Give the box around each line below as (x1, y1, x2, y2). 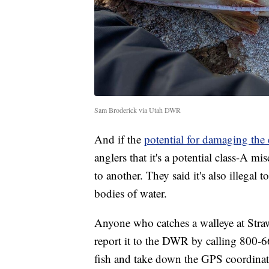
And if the (94, 131, 144, 147)
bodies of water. (94, 186, 167, 201)
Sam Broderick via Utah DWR (94, 105, 181, 115)
